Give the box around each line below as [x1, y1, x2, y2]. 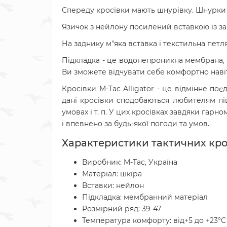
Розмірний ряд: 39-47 [82, 204, 161, 213]
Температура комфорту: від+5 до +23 [82, 216, 218, 225]
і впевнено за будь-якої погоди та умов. [62, 119, 209, 128]
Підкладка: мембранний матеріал [82, 193, 208, 202]
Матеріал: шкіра [82, 169, 142, 178]
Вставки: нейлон [82, 181, 144, 190]
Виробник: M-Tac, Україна [82, 158, 177, 167]
